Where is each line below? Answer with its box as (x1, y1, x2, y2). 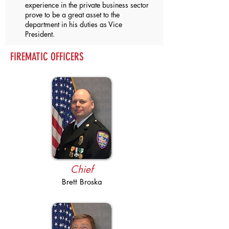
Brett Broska (61, 177, 102, 187)
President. (25, 29, 55, 39)
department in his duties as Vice (25, 19, 122, 29)
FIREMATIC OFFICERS (10, 50, 84, 63)
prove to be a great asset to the (25, 10, 120, 19)
